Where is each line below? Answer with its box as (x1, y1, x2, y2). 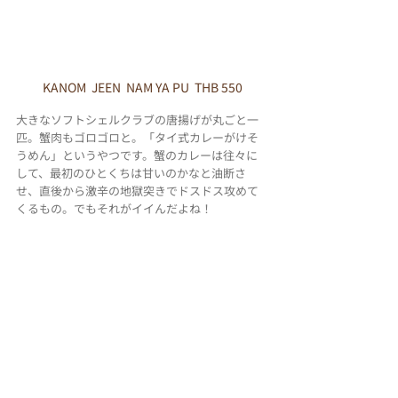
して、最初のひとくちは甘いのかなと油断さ (16, 164, 246, 182)
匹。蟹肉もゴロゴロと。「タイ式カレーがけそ (16, 129, 259, 147)
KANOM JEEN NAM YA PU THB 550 (42, 78, 243, 97)
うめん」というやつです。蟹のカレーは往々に (16, 147, 258, 164)
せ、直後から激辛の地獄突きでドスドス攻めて (16, 182, 259, 200)
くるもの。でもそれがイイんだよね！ (16, 200, 212, 218)
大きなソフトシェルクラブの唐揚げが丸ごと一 (16, 111, 259, 129)
